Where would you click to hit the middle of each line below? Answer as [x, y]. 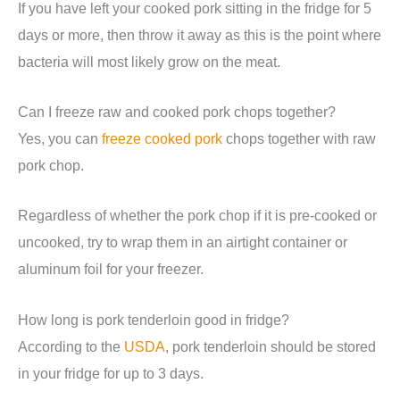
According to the [71, 346]
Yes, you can [60, 139]
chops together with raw [299, 139]
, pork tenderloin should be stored [271, 346]
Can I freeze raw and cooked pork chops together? [177, 112]
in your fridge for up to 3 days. [111, 373]
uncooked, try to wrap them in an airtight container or [183, 242]
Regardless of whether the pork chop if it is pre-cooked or [197, 216]
